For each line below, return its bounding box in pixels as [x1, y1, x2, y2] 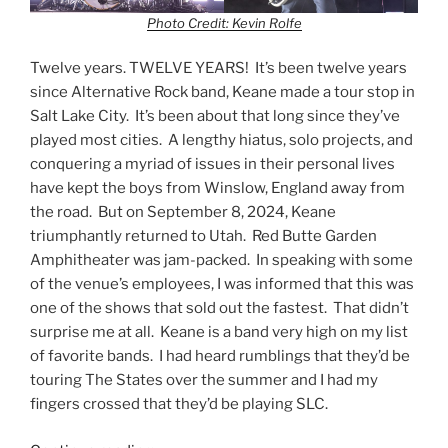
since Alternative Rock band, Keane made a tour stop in [30, 83, 415, 102]
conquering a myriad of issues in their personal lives [30, 155, 395, 174]
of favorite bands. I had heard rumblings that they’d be [30, 347, 410, 366]
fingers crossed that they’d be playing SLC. [30, 395, 334, 414]
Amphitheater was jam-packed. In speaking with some [30, 251, 413, 270]
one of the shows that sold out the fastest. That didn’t [30, 299, 409, 318]
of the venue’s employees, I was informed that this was [30, 275, 414, 294]
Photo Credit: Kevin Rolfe [146, 14, 302, 31]
